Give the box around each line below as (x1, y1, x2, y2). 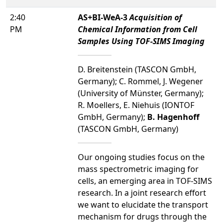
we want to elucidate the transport (78, 199, 208, 210)
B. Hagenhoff (147, 111, 199, 122)
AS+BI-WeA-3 (78, 11, 129, 23)
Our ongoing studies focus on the (78, 151, 205, 163)
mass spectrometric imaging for (78, 163, 199, 174)
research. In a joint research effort (78, 187, 206, 198)
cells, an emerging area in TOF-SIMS (78, 175, 212, 186)
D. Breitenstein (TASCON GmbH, (78, 63, 196, 75)
